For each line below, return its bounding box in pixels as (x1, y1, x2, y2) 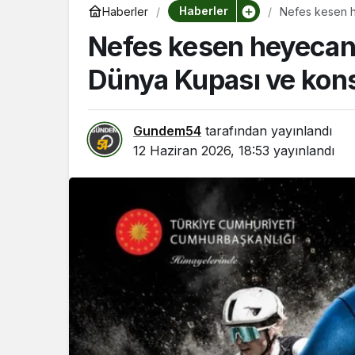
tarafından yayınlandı (201, 123, 332, 139)
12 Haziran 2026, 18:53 (133, 143, 269, 158)
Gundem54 (133, 123, 201, 139)
